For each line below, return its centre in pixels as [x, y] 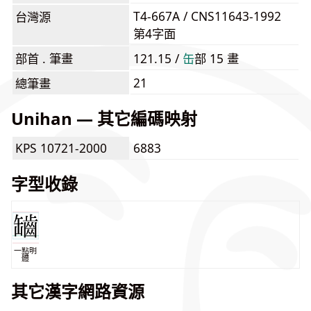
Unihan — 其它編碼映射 [104, 118]
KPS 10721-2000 [61, 148]
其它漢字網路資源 [78, 291]
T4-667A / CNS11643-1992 [207, 16]
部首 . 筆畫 [44, 58]
